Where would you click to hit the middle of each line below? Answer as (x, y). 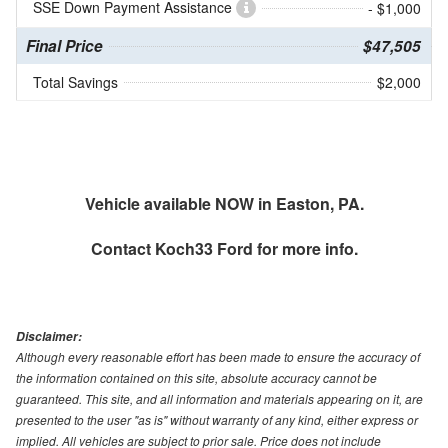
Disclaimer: (49, 337)
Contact (122, 249)
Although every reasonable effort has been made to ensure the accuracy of (218, 357)
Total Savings (75, 82)
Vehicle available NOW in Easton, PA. (224, 204)
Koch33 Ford (203, 249)
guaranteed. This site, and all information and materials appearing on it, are (219, 399)
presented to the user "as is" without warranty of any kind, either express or (217, 420)
